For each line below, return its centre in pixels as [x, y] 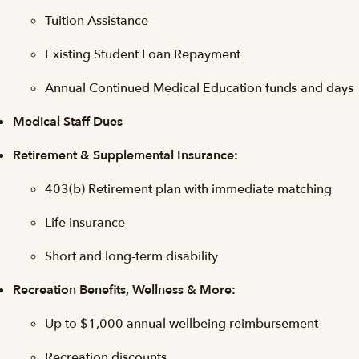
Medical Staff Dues [68, 122]
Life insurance [85, 223]
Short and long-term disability [131, 256]
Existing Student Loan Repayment [143, 54]
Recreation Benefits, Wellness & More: [124, 290]
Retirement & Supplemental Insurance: [125, 155]
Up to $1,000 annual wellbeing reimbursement [182, 324]
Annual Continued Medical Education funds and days [199, 88]
